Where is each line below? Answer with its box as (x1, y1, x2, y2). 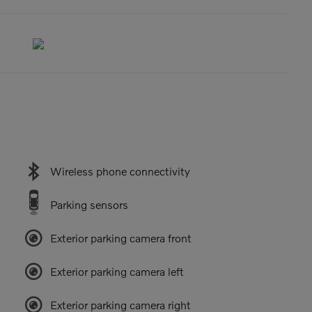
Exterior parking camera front (49, 231, 192, 244)
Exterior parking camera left (49, 264, 184, 278)
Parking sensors (49, 197, 128, 211)
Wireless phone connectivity (49, 164, 190, 178)
